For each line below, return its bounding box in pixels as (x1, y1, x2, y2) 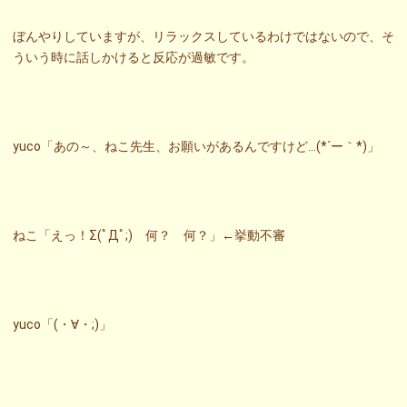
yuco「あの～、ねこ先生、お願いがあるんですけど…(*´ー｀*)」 (13, 138, 380, 154)
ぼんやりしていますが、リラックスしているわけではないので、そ (13, 28, 394, 44)
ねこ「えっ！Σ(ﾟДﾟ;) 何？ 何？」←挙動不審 (13, 227, 285, 243)
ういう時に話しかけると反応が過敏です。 (13, 49, 254, 65)
